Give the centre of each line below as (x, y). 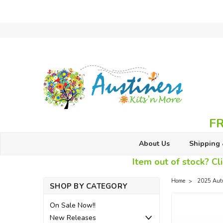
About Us (154, 144)
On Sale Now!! (73, 205)
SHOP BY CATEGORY (89, 186)
